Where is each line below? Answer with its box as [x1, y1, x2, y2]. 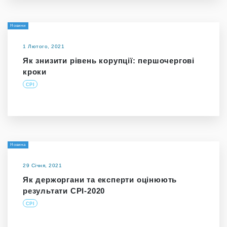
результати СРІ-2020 [23, 186, 105, 195]
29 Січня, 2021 [23, 163, 62, 168]
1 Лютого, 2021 [23, 44, 64, 49]
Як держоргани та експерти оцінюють [23, 175, 177, 184]
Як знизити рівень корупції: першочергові [23, 56, 195, 65]
